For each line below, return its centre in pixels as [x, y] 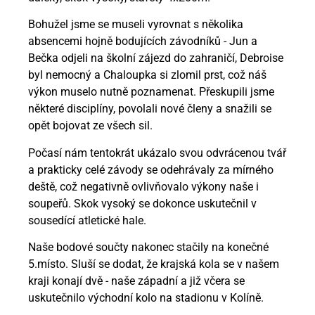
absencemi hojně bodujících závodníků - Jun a [143, 41]
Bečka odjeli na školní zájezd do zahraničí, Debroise [156, 58]
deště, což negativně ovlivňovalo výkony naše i [143, 186]
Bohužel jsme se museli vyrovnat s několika [136, 25]
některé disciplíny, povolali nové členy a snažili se [150, 109]
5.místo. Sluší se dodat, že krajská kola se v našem [154, 264]
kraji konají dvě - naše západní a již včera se [136, 281]
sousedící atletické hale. [87, 220]
